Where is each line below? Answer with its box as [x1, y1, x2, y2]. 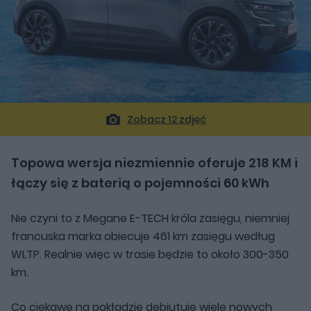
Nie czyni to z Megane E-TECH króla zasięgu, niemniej [11, 210, 289, 226]
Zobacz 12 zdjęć [127, 112, 206, 126]
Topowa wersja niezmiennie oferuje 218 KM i [11, 153, 298, 171]
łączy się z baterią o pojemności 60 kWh [11, 174, 269, 192]
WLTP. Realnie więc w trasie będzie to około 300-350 [11, 246, 289, 262]
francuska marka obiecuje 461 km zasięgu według [11, 228, 275, 244]
